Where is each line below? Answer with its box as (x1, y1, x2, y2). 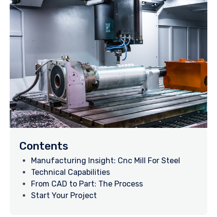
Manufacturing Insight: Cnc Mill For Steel (31, 155, 180, 165)
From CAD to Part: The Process (31, 179, 143, 188)
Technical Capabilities (31, 167, 110, 177)
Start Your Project (31, 190, 97, 200)
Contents (19, 139, 68, 153)
